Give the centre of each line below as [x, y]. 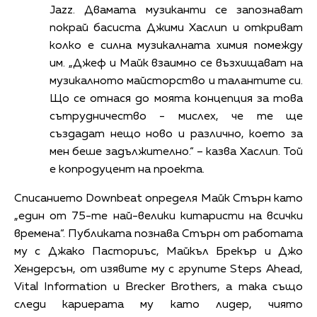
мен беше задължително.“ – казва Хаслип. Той [176, 152]
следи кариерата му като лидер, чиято [158, 305]
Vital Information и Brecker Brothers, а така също [158, 287]
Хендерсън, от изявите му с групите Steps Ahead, [158, 269]
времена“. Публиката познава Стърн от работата [158, 234]
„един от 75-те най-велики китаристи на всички [158, 216]
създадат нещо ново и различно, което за [176, 134]
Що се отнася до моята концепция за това [176, 99]
